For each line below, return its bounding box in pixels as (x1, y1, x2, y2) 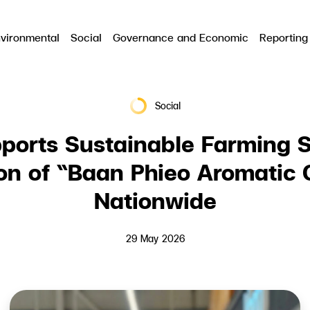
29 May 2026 (125, 232, 185, 245)
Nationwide (93, 184, 217, 216)
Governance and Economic (113, 29, 248, 45)
